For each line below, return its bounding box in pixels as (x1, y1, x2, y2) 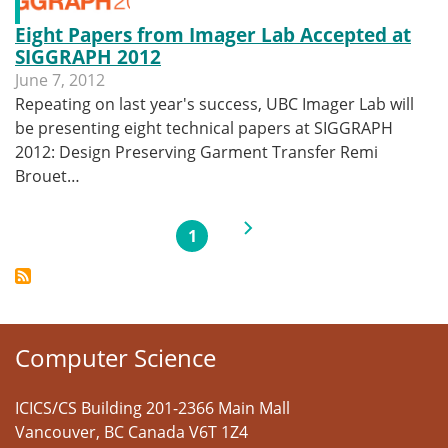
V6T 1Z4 (189, 421, 248, 443)
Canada (128, 421, 185, 443)
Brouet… (15, 165, 80, 187)
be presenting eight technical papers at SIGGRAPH (15, 117, 393, 139)
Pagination (14, 201, 115, 226)
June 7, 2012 (15, 69, 105, 91)
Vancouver (15, 421, 96, 443)
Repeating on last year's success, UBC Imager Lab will (15, 93, 414, 115)
